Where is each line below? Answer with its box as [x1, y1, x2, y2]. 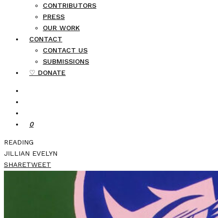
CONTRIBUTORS [43, 1, 96, 9]
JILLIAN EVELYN [4, 149, 57, 157]
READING [4, 138, 34, 146]
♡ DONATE [29, 69, 66, 76]
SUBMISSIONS [43, 57, 89, 65]
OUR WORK [43, 24, 80, 32]
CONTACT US [43, 46, 88, 54]
